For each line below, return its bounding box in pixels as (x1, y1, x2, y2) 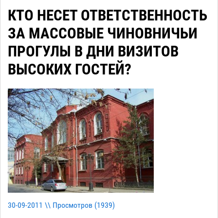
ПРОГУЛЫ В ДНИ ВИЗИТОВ (8, 42, 179, 61)
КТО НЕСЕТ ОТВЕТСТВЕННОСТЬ (8, 6, 207, 25)
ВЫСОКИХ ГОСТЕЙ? (8, 60, 131, 79)
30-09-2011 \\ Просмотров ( (8, 200, 97, 210)
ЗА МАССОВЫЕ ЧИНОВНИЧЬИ (8, 24, 198, 43)
